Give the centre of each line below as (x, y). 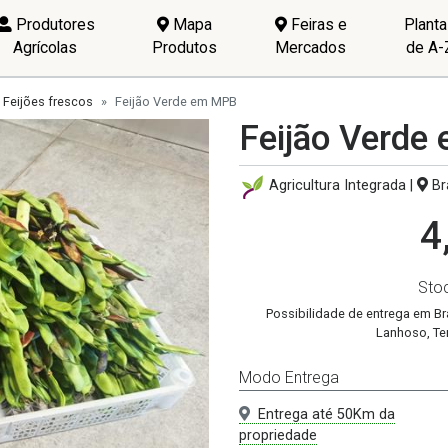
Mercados (311, 47)
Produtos (185, 47)
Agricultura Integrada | (342, 186)
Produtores (53, 24)
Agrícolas (45, 47)
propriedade (278, 435)
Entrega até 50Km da (326, 414)
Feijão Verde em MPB (176, 101)
